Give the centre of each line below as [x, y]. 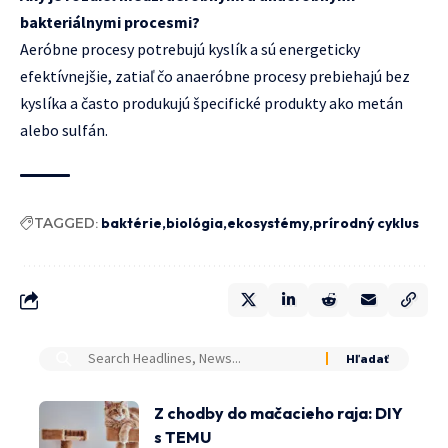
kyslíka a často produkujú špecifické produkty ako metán [211, 102]
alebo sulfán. [64, 129]
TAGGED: [66, 222]
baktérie [131, 222]
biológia [194, 222]
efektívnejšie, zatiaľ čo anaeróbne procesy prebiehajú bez [215, 75]
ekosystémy [268, 222]
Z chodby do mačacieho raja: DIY [278, 412]
